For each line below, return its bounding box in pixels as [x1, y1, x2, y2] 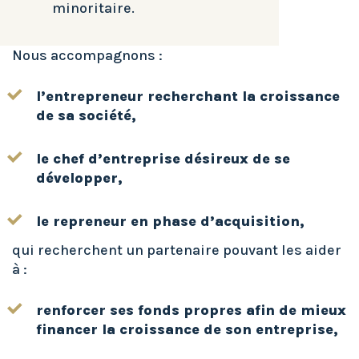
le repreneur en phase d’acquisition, [36, 212, 305, 231]
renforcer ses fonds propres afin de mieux [36, 301, 346, 320]
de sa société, [36, 107, 136, 125]
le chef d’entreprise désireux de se [36, 150, 290, 168]
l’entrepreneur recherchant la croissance [36, 87, 340, 106]
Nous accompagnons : [12, 46, 163, 65]
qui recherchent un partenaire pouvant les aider [12, 241, 341, 260]
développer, [36, 169, 123, 188]
